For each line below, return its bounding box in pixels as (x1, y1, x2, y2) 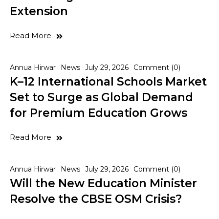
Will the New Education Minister (10, 176, 197, 191)
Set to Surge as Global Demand (10, 90, 193, 105)
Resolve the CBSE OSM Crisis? (10, 192, 182, 206)
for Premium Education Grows (10, 106, 187, 120)
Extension (10, 4, 68, 19)
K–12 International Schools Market (10, 75, 207, 89)
